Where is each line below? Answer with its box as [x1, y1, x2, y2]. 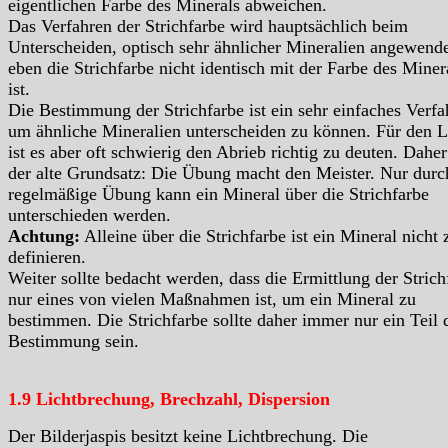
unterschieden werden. [8, 205, 171, 226]
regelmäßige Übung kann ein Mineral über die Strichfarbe [8, 184, 429, 205]
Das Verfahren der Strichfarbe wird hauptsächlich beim [8, 16, 408, 37]
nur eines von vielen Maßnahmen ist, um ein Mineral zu [8, 289, 416, 310]
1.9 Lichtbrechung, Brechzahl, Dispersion [8, 389, 330, 410]
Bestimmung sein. [8, 331, 139, 352]
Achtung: [8, 226, 80, 247]
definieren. [8, 247, 86, 268]
